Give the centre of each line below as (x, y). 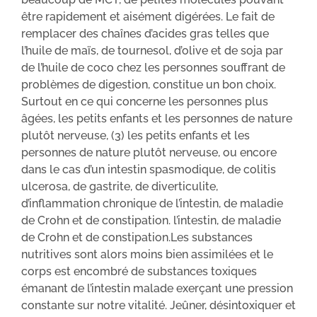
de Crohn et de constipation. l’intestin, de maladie (151, 220)
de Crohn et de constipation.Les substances (137, 237)
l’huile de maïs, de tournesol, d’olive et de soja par (152, 50)
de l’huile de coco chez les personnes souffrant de (153, 67)
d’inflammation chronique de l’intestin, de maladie (152, 203)
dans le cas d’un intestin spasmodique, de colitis (149, 169)
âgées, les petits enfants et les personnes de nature (157, 118)
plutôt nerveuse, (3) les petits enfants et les (136, 135)
